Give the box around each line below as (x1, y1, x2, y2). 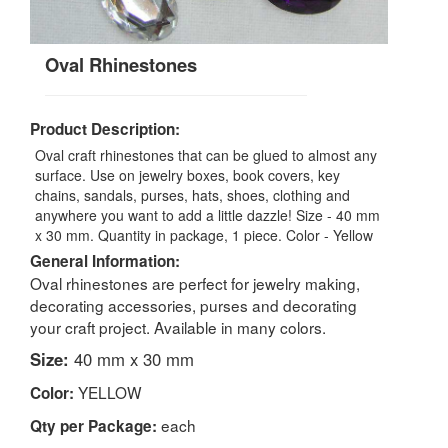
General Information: (30, 249, 180, 272)
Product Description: (30, 117, 180, 140)
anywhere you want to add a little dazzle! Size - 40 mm (35, 204, 380, 225)
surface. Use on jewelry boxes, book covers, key (35, 164, 340, 185)
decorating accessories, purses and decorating (30, 293, 357, 316)
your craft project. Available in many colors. (30, 315, 326, 338)
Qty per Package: (30, 414, 157, 437)
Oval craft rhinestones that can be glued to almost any (35, 144, 377, 165)
